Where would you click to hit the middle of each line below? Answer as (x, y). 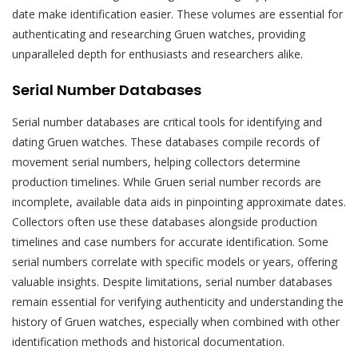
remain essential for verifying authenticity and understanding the (178, 301)
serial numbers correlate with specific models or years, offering (175, 261)
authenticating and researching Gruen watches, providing (159, 34)
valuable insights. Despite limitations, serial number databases (172, 281)
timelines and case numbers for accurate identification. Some (170, 241)
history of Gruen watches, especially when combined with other (176, 321)
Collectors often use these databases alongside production (165, 221)
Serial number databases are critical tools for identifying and (167, 121)
